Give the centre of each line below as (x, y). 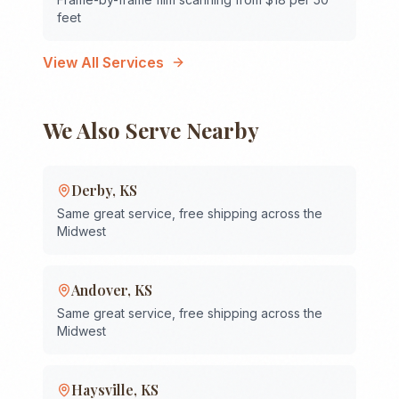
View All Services (103, 62)
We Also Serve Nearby (151, 130)
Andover (99, 290)
